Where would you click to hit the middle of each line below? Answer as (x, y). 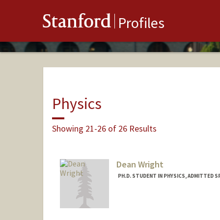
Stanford (77, 23)
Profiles (141, 23)
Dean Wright (140, 165)
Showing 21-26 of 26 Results (104, 128)
